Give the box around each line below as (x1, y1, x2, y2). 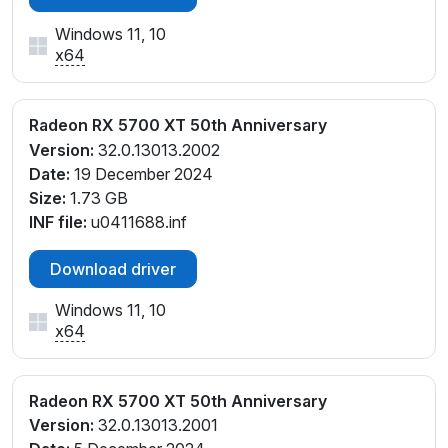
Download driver (50, 258, 176, 279)
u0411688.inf (87, 211, 187, 232)
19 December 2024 (70, 163, 213, 184)
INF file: (29, 211, 87, 232)
